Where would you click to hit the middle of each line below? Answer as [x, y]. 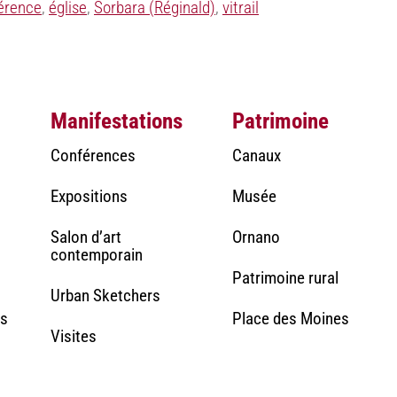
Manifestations [116, 121]
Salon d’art [86, 237]
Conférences [93, 155]
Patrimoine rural [285, 277]
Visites [73, 336]
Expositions [89, 196]
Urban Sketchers [105, 295]
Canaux [256, 155]
